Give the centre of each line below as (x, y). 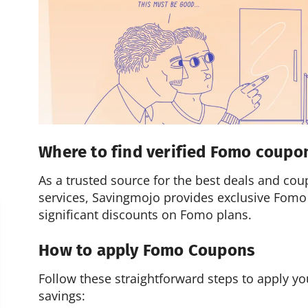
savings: (62, 296)
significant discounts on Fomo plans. (145, 214)
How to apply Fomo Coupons (147, 251)
